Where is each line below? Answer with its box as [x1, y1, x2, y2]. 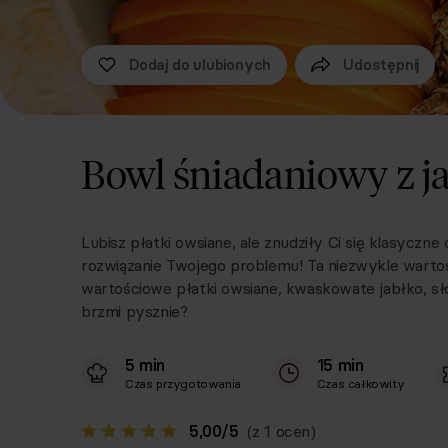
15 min [316, 355, 364, 375]
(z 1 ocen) [246, 421, 316, 441]
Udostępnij [343, 55, 420, 74]
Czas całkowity [316, 376, 405, 391]
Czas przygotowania [125, 376, 241, 391]
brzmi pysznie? [81, 301, 188, 321]
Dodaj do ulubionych [129, 55, 272, 74]
